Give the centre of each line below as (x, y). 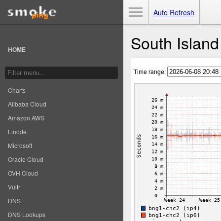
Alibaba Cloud (27, 104)
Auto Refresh (174, 12)
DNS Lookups (27, 214)
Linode (17, 131)
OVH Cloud (23, 173)
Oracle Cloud (26, 159)
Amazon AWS (26, 118)
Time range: (150, 71)
